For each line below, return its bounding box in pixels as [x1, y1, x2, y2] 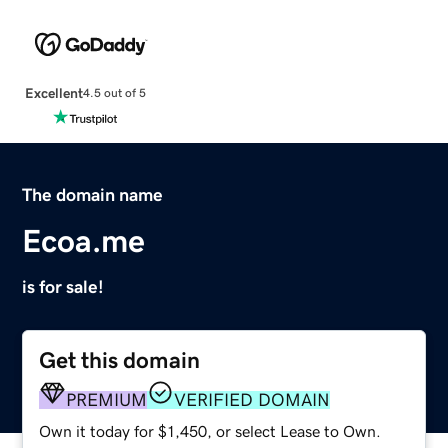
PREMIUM [66, 390, 148, 409]
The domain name [22, 185, 164, 204]
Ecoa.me [22, 224, 146, 257]
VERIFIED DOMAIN [174, 390, 331, 409]
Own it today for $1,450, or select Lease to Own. [39, 422, 382, 439]
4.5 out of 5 [82, 87, 146, 100]
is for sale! [22, 277, 105, 296]
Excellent [24, 85, 83, 100]
